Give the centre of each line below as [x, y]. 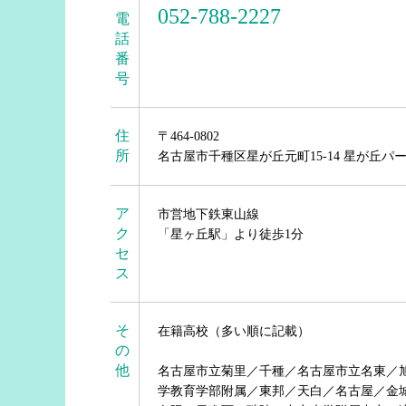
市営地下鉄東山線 [208, 214]
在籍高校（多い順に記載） [234, 331]
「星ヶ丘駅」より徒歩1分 [231, 234]
